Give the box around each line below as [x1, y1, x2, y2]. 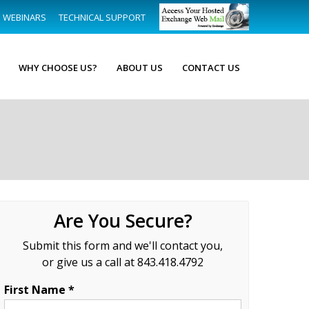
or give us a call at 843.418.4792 [42, 254, 204, 270]
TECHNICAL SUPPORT [59, 11, 146, 23]
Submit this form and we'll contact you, [23, 237, 223, 253]
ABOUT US [117, 61, 163, 74]
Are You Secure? [53, 208, 192, 233]
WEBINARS [3, 11, 46, 23]
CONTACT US [182, 61, 240, 74]
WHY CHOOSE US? [19, 61, 97, 74]
